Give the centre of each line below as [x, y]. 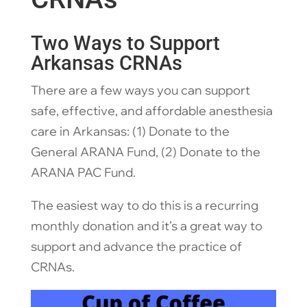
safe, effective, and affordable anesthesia [151, 110]
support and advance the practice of [136, 246]
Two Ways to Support [125, 43]
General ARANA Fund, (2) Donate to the [145, 151]
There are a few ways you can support [140, 90]
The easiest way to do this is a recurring [144, 205]
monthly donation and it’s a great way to [146, 225]
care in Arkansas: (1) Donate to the [130, 131]
